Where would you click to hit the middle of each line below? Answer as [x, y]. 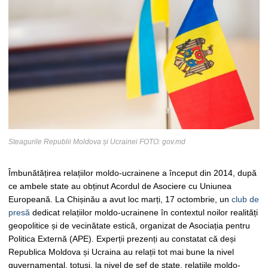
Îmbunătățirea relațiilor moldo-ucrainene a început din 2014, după [133, 173]
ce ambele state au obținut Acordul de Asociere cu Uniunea [120, 186]
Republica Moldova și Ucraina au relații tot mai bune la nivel [121, 252]
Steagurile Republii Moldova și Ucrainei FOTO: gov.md [97, 141]
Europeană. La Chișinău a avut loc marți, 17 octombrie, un [120, 200]
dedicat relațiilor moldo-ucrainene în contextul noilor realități [144, 213]
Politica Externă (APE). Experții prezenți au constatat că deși [122, 239]
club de [245, 200]
